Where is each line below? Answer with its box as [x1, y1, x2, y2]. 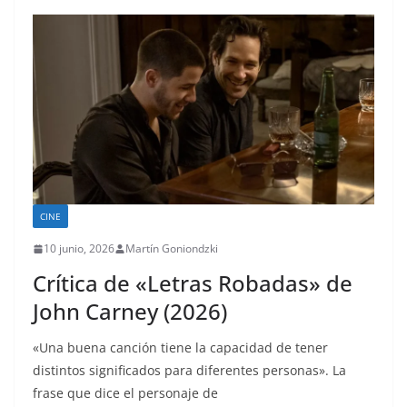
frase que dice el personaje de [33, 384, 218, 402]
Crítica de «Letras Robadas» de [33, 268, 352, 299]
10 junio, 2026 [44, 241, 114, 257]
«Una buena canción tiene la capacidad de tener [33, 339, 328, 357]
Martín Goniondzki [125, 241, 218, 257]
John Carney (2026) [33, 296, 227, 327]
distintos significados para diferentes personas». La [33, 362, 346, 380]
